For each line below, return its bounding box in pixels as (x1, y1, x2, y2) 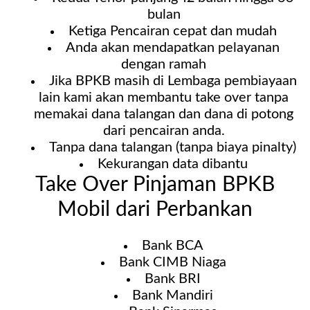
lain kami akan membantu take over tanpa (39, 90, 289, 104)
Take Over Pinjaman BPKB (35, 174, 275, 195)
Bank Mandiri (132, 289, 213, 303)
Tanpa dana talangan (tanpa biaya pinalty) (49, 140, 296, 154)
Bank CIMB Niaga (119, 255, 226, 270)
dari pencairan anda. (102, 123, 225, 138)
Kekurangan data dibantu (98, 156, 248, 171)
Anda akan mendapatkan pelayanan (66, 40, 280, 55)
